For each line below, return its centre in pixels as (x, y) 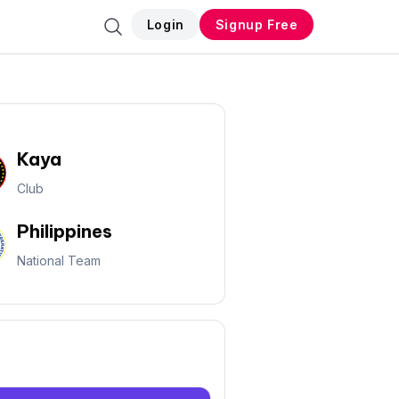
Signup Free (256, 24)
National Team (58, 261)
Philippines (64, 231)
